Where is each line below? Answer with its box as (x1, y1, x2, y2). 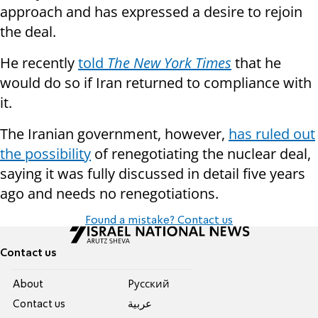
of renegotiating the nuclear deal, (91, 144, 311, 164)
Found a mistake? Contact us (85, 215, 233, 227)
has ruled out (229, 124, 315, 144)
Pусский (127, 280, 170, 290)
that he (231, 53, 281, 73)
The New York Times (107, 53, 231, 73)
